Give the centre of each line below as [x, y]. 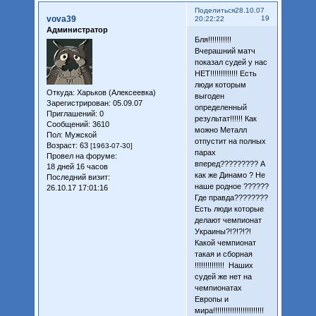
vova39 [61, 19]
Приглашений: [72, 113]
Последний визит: [78, 177]
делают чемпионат [228, 220]
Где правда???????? [231, 197]
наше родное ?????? [231, 186]
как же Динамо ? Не [230, 175]
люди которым [220, 84]
